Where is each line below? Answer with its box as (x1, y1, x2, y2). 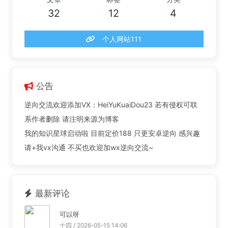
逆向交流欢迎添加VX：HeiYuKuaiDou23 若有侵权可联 (24, 100, 197, 109)
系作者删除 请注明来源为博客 (24, 115, 119, 124)
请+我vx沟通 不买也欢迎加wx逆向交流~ (24, 143, 153, 152)
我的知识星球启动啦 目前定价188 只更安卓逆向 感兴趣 (24, 129, 200, 138)
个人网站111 (102, 35, 142, 44)
